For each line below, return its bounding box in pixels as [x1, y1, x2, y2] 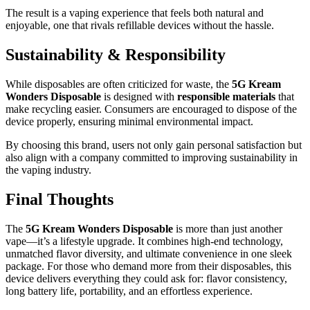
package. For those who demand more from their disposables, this [6, 260, 291, 273]
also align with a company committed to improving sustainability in [6, 152, 298, 164]
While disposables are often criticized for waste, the [6, 78, 232, 91]
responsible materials [177, 91, 275, 103]
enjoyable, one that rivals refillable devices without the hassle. [6, 19, 274, 32]
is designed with [101, 91, 177, 103]
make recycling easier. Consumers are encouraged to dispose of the [6, 103, 297, 116]
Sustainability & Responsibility [6, 46, 226, 64]
